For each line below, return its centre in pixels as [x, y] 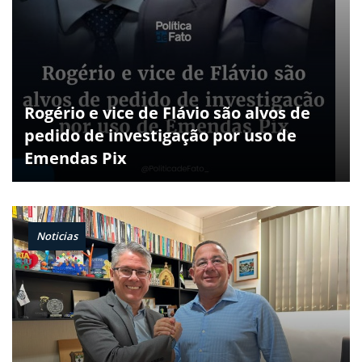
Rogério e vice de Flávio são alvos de [167, 113]
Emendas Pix [76, 158]
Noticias [57, 236]
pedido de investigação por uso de [160, 136]
